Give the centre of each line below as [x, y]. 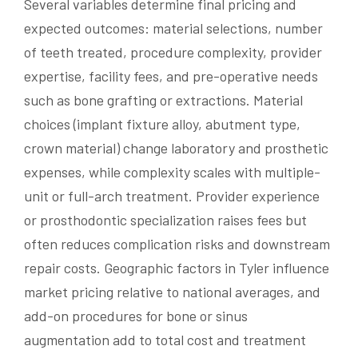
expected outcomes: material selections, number [173, 28]
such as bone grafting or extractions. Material [163, 99]
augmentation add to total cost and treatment [165, 339]
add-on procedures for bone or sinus [136, 315]
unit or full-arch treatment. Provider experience [172, 195]
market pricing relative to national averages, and [172, 291]
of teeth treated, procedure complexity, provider [173, 52]
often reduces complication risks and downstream [177, 243]
